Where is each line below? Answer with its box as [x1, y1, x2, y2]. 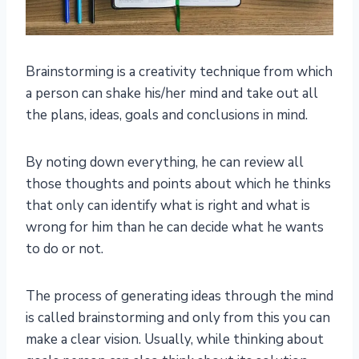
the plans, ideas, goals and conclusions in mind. [26, 106, 308, 125]
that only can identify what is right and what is [26, 196, 310, 216]
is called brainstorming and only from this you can [26, 309, 330, 328]
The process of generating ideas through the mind [26, 287, 333, 306]
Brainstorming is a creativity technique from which [26, 63, 333, 82]
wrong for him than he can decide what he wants [26, 218, 324, 237]
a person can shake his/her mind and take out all [26, 84, 318, 103]
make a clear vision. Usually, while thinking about [26, 330, 324, 349]
